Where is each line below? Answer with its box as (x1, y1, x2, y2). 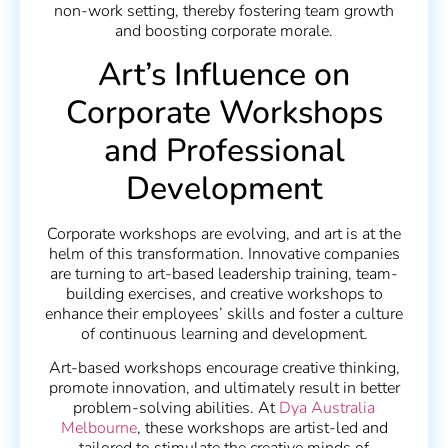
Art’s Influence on (98, 52, 350, 96)
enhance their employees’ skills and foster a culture (45, 302, 403, 325)
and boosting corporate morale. (115, 20, 333, 43)
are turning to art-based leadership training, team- (50, 262, 398, 285)
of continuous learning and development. (80, 322, 368, 345)
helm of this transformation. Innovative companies (48, 242, 400, 265)
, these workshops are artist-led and (136, 417, 388, 440)
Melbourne (60, 417, 137, 440)
